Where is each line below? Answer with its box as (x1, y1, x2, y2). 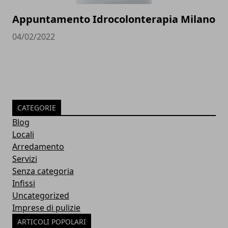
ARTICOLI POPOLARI (17, 216, 86, 226)
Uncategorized (12, 189, 69, 201)
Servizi (12, 153, 37, 164)
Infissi (12, 177, 35, 189)
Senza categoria (12, 165, 74, 177)
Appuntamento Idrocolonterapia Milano (12, 12, 215, 26)
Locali (12, 128, 34, 140)
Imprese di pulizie (12, 202, 80, 213)
